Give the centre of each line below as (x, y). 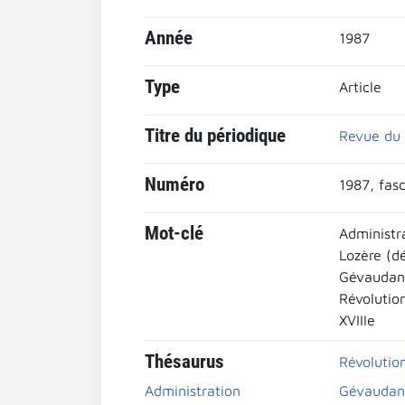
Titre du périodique (215, 136)
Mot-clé (174, 233)
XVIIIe (357, 320)
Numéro (174, 184)
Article (360, 87)
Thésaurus (184, 362)
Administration (193, 391)
